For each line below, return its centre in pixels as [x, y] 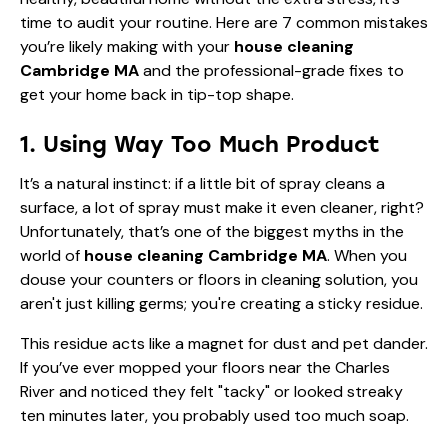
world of [52, 255]
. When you [367, 255]
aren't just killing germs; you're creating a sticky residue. [221, 303]
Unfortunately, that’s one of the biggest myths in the [212, 231]
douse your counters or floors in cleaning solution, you [219, 279]
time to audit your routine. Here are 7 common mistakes [224, 22]
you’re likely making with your [127, 46]
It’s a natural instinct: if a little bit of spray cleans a [202, 183]
